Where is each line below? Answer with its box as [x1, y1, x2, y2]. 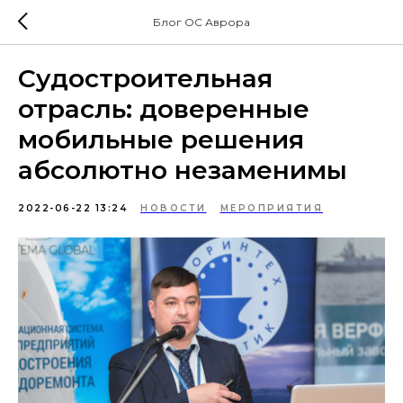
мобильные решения [18, 124, 304, 155]
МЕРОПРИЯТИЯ [219, 202, 323, 214]
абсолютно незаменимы [18, 155, 347, 185]
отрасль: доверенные [18, 94, 309, 124]
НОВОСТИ [140, 202, 207, 214]
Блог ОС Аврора [153, 15, 250, 29]
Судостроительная [18, 63, 273, 94]
